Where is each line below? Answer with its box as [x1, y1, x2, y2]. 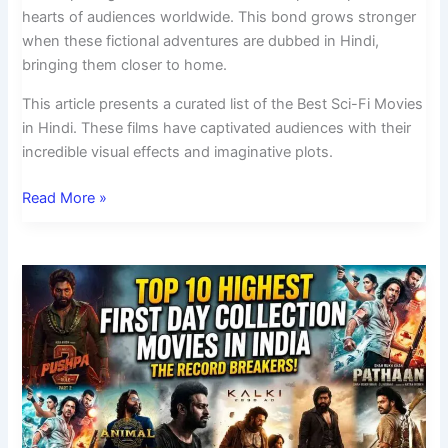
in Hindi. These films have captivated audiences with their [22, 118, 412, 137]
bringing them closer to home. [22, 56, 228, 75]
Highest [21, 315, 75, 334]
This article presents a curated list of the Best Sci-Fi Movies [22, 94, 424, 113]
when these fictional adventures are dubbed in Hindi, [22, 32, 380, 51]
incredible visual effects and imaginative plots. [22, 142, 334, 161]
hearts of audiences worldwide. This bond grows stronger [22, 8, 417, 27]
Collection [21, 387, 90, 406]
